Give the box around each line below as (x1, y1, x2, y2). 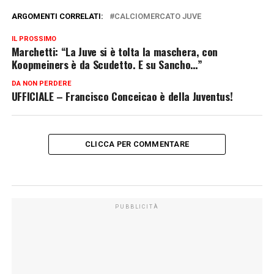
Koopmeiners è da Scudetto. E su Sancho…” (11, 56, 202, 72)
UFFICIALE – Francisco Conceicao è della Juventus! (11, 87, 233, 104)
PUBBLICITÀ (115, 203, 159, 210)
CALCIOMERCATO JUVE (114, 11, 201, 21)
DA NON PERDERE (11, 79, 72, 87)
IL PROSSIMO (11, 34, 56, 43)
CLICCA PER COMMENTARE (84, 139, 190, 149)
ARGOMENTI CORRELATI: (11, 11, 103, 21)
